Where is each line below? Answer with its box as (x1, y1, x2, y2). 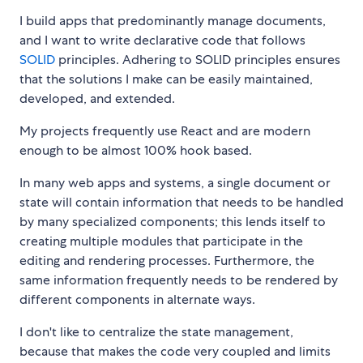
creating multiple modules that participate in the (19, 233, 303, 250)
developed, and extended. (19, 90, 175, 108)
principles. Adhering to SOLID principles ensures (55, 51, 340, 69)
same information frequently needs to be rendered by (19, 271, 338, 289)
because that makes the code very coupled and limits (19, 343, 331, 361)
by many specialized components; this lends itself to (19, 213, 326, 231)
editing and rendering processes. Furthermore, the (19, 252, 314, 270)
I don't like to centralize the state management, (19, 323, 293, 341)
